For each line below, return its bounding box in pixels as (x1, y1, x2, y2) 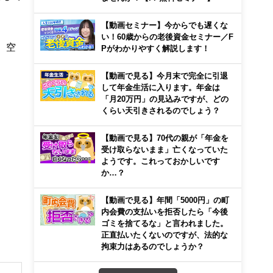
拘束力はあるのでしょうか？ (101, 243, 204, 250)
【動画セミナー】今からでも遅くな (101, 21, 228, 29)
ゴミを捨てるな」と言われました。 (101, 219, 228, 227)
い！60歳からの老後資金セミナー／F (101, 33, 233, 40)
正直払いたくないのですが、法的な (101, 231, 228, 238)
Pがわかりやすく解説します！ (101, 44, 210, 52)
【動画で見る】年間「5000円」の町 (101, 196, 229, 204)
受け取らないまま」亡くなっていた (101, 146, 228, 153)
